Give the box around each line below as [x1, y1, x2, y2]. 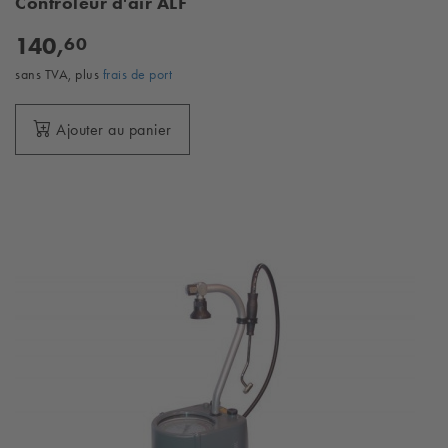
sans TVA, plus [15, 66, 103, 82]
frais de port [102, 66, 172, 82]
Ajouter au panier [56, 120, 172, 139]
